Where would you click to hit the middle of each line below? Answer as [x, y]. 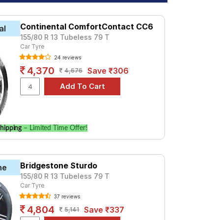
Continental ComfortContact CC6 [87, 27]
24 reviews [67, 57]
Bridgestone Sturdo [59, 165]
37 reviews [67, 196]
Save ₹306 [108, 71]
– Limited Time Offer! [55, 128]
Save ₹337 [104, 209]
